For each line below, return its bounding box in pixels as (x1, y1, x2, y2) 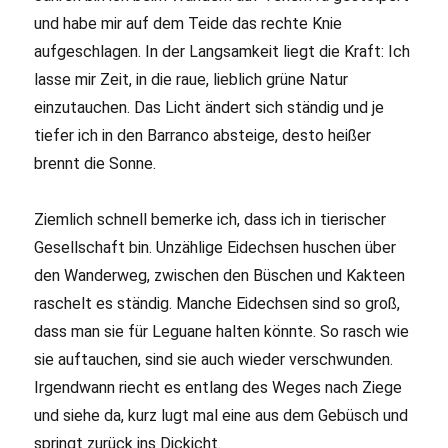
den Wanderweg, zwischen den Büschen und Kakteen (34, 266, 406, 286)
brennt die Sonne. (34, 154, 157, 174)
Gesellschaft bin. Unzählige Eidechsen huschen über (34, 238, 397, 258)
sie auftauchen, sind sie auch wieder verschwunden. (34, 350, 394, 370)
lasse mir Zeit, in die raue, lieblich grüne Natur (34, 70, 349, 90)
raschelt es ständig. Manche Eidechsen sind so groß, (34, 294, 401, 314)
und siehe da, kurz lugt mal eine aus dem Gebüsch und (34, 406, 409, 426)
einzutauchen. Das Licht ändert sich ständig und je (34, 98, 385, 118)
